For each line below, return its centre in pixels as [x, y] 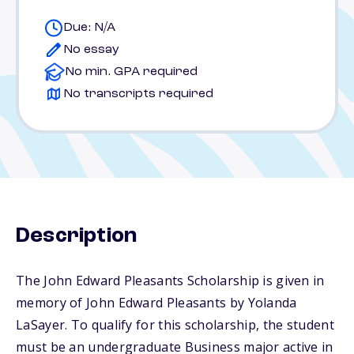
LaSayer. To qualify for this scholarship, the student [175, 325]
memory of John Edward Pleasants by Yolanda [156, 303]
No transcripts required [138, 94]
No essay [91, 50]
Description [77, 236]
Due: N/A [89, 28]
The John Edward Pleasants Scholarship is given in [170, 281]
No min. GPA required [131, 72]
